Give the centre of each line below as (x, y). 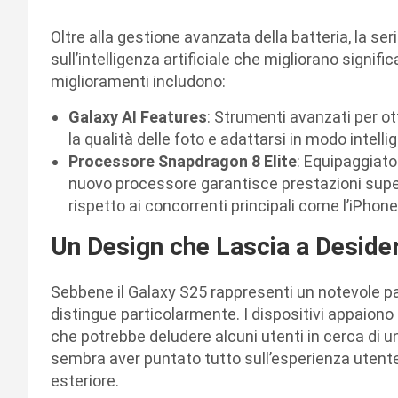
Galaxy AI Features (138, 117)
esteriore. (85, 381)
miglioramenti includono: (138, 82)
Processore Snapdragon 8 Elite (183, 162)
